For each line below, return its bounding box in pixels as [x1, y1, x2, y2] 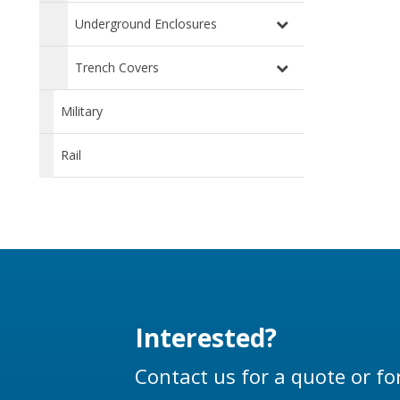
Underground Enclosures [75, 15, 217, 33]
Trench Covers [75, 59, 159, 77]
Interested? [134, 321, 277, 355]
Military [61, 103, 103, 121]
